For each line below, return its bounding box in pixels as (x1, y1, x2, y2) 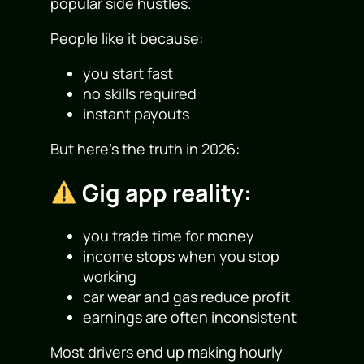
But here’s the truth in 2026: (50, 138, 240, 158)
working (83, 266, 137, 287)
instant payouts (83, 103, 190, 123)
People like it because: (50, 28, 204, 48)
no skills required (83, 83, 197, 103)
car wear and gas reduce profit (83, 287, 291, 307)
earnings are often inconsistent (83, 307, 297, 327)
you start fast (83, 63, 174, 83)
